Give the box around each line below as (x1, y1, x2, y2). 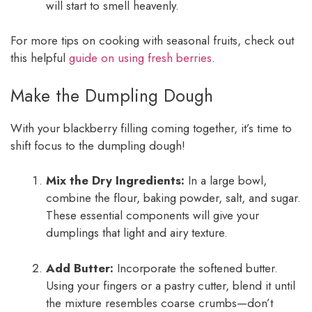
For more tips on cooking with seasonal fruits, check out (10, 32, 294, 49)
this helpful (10, 49, 69, 67)
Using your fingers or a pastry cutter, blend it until (46, 276, 295, 294)
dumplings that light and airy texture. (46, 224, 228, 242)
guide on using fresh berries (69, 49, 212, 67)
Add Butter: (46, 259, 114, 276)
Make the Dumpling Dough (10, 82, 213, 108)
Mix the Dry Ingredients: (46, 172, 185, 189)
